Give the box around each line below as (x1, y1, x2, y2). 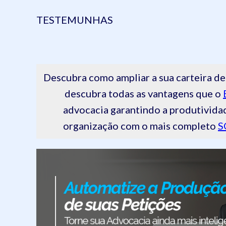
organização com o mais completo (63, 120, 218, 132)
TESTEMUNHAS (36, 14, 113, 26)
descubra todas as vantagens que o (65, 87, 223, 99)
